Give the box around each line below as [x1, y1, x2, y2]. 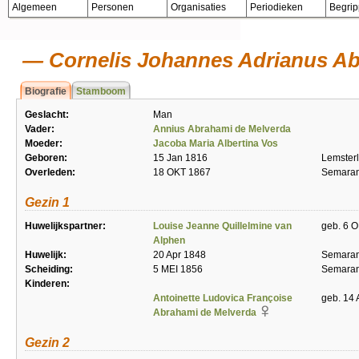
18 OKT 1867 [153, 167, 211, 178]
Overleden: [25, 167, 75, 178]
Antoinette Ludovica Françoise [153, 292, 292, 304]
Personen [91, 2, 134, 13]
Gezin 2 [25, 336, 70, 349]
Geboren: [25, 152, 67, 163]
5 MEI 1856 [153, 264, 203, 275]
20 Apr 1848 [153, 249, 206, 260]
